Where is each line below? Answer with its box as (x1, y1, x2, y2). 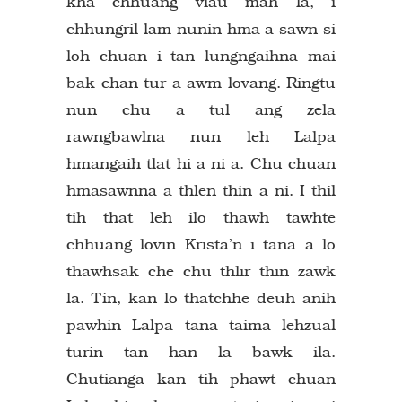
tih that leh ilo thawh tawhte (66, 207, 336, 226)
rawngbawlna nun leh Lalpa (66, 127, 336, 145)
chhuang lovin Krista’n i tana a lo (66, 234, 336, 253)
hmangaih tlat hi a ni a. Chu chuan (66, 153, 336, 172)
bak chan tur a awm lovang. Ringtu (66, 73, 336, 92)
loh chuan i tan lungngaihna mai (66, 46, 336, 65)
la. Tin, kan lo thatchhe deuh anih (66, 288, 336, 307)
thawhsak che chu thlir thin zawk (66, 261, 336, 280)
